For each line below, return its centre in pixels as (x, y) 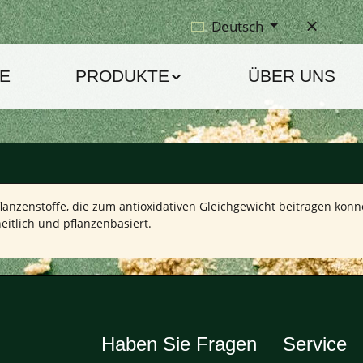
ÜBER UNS (291, 76)
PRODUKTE (122, 76)
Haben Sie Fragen (179, 344)
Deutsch (237, 26)
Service (315, 344)
